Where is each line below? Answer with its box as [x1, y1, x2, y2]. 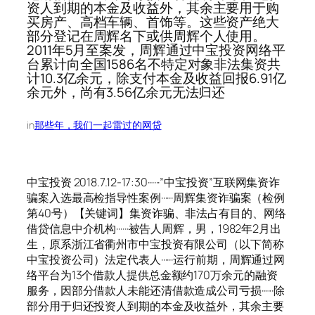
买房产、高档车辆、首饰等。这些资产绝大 [27, 13, 280, 32]
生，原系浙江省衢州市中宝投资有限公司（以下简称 [27, 236, 284, 252]
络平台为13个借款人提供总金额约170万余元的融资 [27, 267, 278, 283]
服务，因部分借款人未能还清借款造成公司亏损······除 [27, 283, 285, 299]
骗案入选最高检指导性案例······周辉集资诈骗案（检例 [27, 190, 285, 206]
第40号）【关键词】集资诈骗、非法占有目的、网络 [27, 205, 286, 221]
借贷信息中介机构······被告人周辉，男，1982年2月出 [27, 221, 281, 237]
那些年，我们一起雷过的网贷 [34, 117, 162, 131]
